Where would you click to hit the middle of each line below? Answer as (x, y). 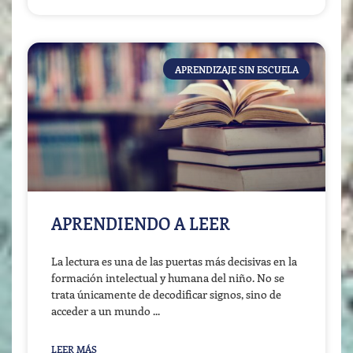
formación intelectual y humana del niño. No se (168, 278)
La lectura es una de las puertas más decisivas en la (174, 262)
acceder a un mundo (102, 311)
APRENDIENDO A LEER (141, 223)
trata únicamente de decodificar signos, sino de (166, 295)
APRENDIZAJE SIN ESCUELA (236, 69)
